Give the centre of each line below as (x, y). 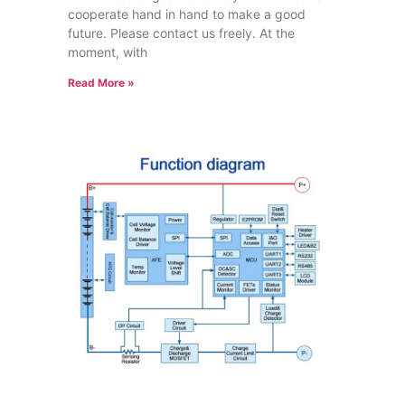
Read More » (101, 83)
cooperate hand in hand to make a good (186, 14)
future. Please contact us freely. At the (181, 33)
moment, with (107, 52)
